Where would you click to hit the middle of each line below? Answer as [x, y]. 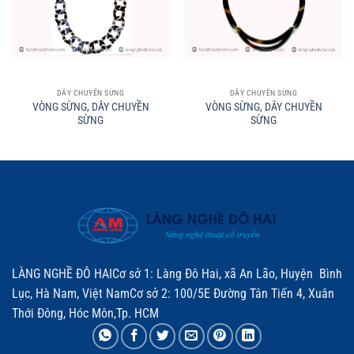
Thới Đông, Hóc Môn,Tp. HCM [85, 314]
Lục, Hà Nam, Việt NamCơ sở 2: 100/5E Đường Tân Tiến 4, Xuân [173, 294]
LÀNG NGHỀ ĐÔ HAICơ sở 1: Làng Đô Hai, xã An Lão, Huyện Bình [177, 274]
